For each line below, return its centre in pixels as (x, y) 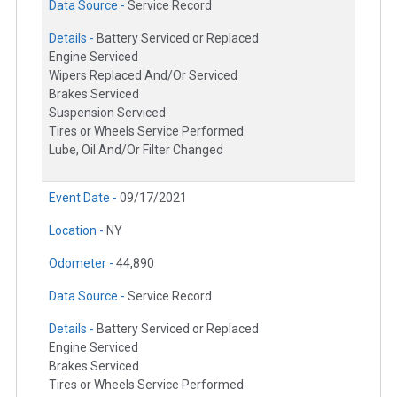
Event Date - (84, 198)
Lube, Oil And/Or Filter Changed (136, 150)
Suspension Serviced (107, 113)
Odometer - (82, 264)
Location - (78, 231)
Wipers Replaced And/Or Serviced (143, 76)
